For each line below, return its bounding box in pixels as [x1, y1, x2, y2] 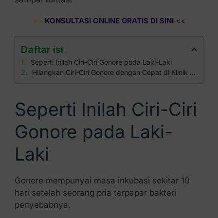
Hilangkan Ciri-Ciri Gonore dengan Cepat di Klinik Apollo [32, 68, 190, 76]
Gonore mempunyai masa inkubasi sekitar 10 [14, 175, 190, 185]
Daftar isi [20, 44, 63, 55]
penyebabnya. [14, 200, 71, 210]
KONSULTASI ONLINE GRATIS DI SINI [42, 16, 174, 25]
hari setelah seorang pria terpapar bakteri [14, 187, 176, 198]
